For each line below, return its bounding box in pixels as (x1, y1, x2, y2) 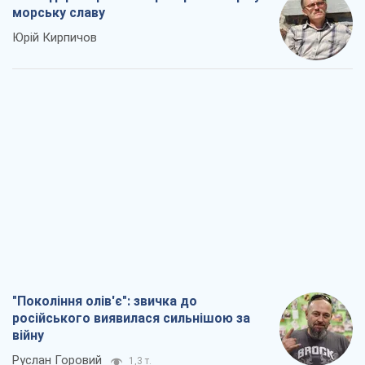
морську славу (12, 5, 105, 21)
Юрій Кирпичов (12, 30, 97, 46)
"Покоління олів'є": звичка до (12, 293, 197, 310)
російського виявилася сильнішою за (12, 310, 250, 327)
